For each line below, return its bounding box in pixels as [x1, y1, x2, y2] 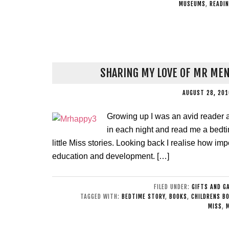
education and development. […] [52, 152, 169, 161]
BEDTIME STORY [122, 193, 165, 200]
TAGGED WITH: [80, 193, 122, 200]
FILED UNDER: [154, 183, 192, 191]
